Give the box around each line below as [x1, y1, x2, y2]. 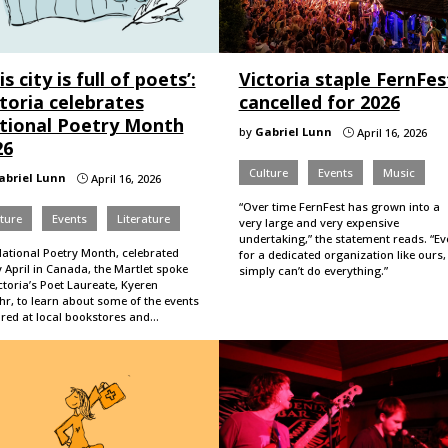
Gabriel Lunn [254, 123, 332, 139]
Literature [116, 210, 170, 226]
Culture [248, 164, 288, 180]
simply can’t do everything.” [238, 262, 388, 278]
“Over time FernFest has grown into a [238, 198, 440, 214]
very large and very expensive [238, 214, 399, 230]
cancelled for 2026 [238, 89, 400, 114]
